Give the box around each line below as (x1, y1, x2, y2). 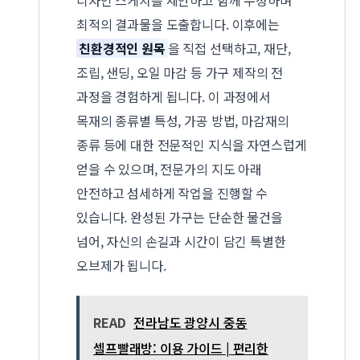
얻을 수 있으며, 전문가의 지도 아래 (76, 159, 262, 179)
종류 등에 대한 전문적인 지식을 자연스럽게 (76, 135, 307, 155)
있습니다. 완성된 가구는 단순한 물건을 (76, 207, 283, 227)
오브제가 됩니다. (76, 256, 166, 276)
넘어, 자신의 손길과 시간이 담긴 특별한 (76, 231, 286, 252)
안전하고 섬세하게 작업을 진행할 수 (76, 183, 268, 203)
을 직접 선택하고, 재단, (167, 39, 291, 59)
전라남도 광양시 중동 (133, 312, 247, 332)
